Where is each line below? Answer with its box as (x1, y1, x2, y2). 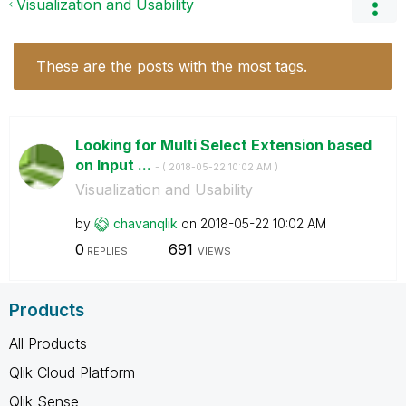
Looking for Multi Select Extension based (74, 135, 372, 154)
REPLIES (83, 245, 128, 257)
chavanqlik (112, 215, 178, 231)
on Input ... (74, 155, 155, 174)
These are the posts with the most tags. (36, 56, 307, 75)
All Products (9, 333, 87, 353)
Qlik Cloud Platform (9, 362, 135, 382)
